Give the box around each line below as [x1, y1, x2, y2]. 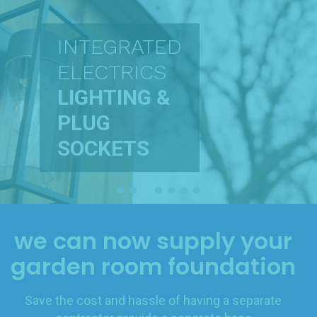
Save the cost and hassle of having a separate [25, 293, 282, 309]
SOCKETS [57, 135, 149, 161]
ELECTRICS [57, 59, 167, 84]
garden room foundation [11, 250, 296, 282]
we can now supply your [14, 224, 292, 257]
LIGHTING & [57, 84, 171, 110]
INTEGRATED [57, 33, 182, 59]
